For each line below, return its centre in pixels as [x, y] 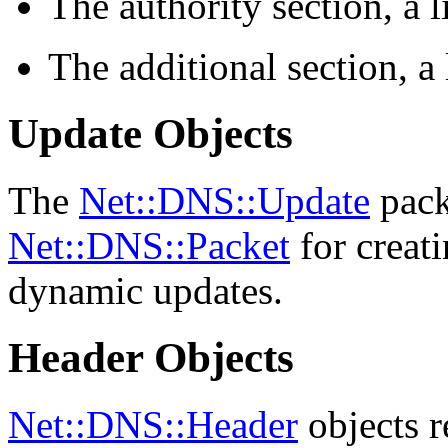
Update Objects [150, 134]
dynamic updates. [145, 290]
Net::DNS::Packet [149, 245]
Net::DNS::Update [224, 200]
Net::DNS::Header [153, 424]
